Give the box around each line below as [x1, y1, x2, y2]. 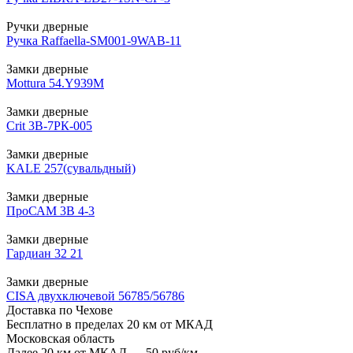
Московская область [6, 331, 114, 345]
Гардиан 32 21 [6, 246, 83, 260]
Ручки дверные [6, 19, 88, 33]
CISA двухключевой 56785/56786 [6, 288, 184, 303]
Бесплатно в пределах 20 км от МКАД [6, 317, 213, 331]
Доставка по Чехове [6, 303, 113, 317]
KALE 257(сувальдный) [6, 161, 136, 175]
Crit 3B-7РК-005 [6, 118, 92, 132]
